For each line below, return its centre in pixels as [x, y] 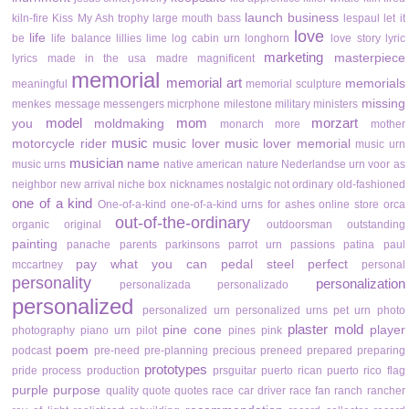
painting [35, 245]
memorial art [204, 83]
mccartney [38, 265]
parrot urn [255, 245]
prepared [329, 351]
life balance [81, 39]
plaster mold [325, 330]
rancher [386, 391]
